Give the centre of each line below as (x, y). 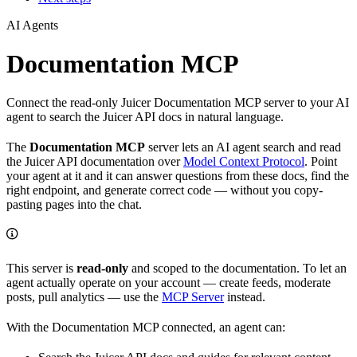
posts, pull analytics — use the (84, 297)
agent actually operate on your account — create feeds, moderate (169, 283)
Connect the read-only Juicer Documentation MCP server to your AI (178, 103)
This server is (41, 269)
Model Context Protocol (244, 162)
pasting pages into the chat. (74, 205)
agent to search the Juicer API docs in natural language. (145, 117)
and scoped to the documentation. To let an (237, 269)
